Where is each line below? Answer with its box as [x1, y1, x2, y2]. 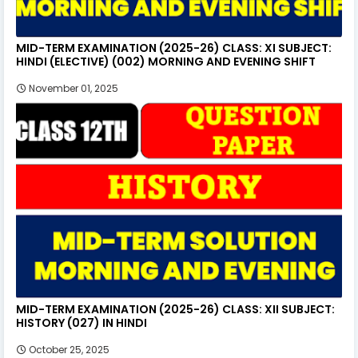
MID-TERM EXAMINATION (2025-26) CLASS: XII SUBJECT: [16, 300, 335, 317]
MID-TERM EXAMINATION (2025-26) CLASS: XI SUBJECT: [16, 39, 332, 56]
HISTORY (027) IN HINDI [16, 314, 147, 331]
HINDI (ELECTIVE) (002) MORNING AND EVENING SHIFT [16, 53, 316, 70]
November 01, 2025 [29, 81, 118, 95]
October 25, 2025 [29, 342, 109, 356]
